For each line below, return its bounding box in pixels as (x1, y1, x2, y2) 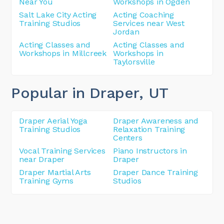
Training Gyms (19, 175, 73, 185)
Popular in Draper (11, 83, 139, 101)
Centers (113, 132, 142, 142)
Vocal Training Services (19, 145, 105, 155)
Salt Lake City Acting (19, 9, 97, 19)
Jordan (113, 26, 139, 36)
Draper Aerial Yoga (19, 115, 87, 125)
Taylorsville (113, 56, 155, 66)
